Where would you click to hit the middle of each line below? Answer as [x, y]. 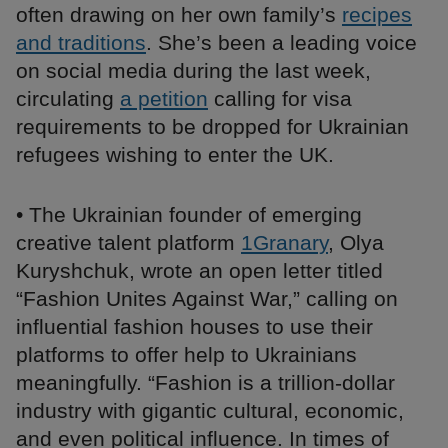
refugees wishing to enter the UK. [175, 155]
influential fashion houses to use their [194, 327]
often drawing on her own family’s [179, 15]
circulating [68, 99]
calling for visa [280, 99]
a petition [164, 99]
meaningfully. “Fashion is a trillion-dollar [205, 383]
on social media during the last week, [193, 71]
